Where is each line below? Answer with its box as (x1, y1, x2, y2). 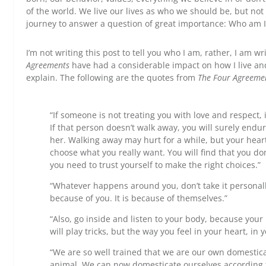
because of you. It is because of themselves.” (50, 192, 227, 204)
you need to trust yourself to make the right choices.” (50, 159, 261, 170)
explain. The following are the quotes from (26, 72, 198, 83)
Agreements (26, 59, 69, 71)
